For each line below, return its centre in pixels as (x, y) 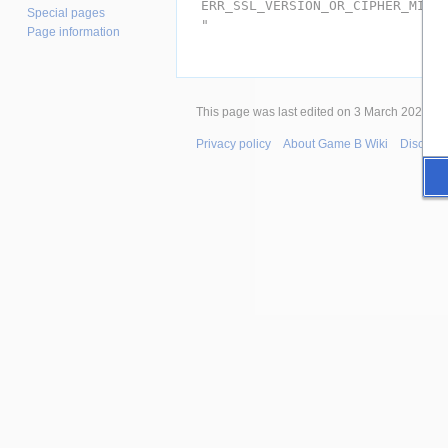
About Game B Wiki (335, 144)
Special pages (66, 13)
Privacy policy (233, 144)
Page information (74, 32)
